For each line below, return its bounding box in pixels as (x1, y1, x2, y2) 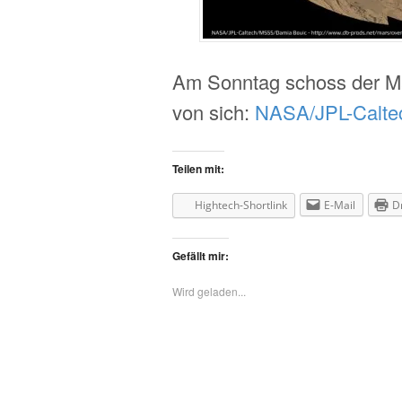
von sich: (172, 97, 255, 126)
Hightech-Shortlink (195, 197, 287, 214)
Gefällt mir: (172, 247, 229, 264)
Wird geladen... (172, 283, 246, 299)
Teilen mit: (172, 161, 224, 178)
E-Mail (324, 197, 355, 214)
